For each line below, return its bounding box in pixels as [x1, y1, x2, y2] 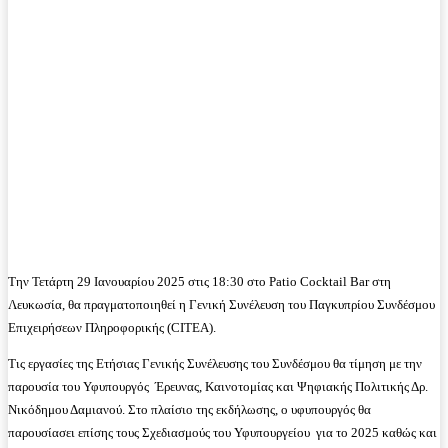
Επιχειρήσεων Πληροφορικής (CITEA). [8, 319, 216, 335]
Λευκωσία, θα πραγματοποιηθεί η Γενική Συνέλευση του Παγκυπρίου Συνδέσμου [8, 296, 435, 312]
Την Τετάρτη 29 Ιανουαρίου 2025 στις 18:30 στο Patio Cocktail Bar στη [8, 273, 391, 289]
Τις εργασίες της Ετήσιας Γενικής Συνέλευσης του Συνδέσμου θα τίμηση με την [8, 355, 422, 371]
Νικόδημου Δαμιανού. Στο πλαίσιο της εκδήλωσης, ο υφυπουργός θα [8, 401, 371, 417]
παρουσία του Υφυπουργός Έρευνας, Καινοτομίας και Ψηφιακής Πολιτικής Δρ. [8, 378, 428, 394]
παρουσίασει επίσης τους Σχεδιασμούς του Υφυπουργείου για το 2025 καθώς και [8, 424, 437, 440]
